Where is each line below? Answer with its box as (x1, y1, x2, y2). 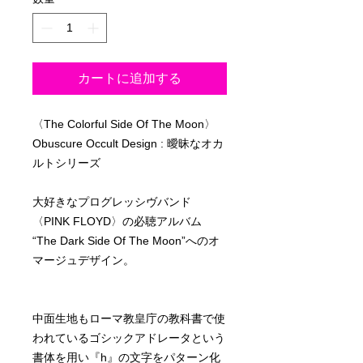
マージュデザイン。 (32, 253, 135, 267)
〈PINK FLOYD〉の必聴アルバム (32, 214, 202, 228)
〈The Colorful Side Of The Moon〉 (32, 117, 216, 130)
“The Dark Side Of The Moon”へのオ (32, 233, 220, 247)
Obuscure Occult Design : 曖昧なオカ (32, 136, 224, 150)
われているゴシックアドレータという (32, 331, 225, 344)
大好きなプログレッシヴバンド (32, 194, 191, 208)
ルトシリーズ (32, 156, 100, 169)
